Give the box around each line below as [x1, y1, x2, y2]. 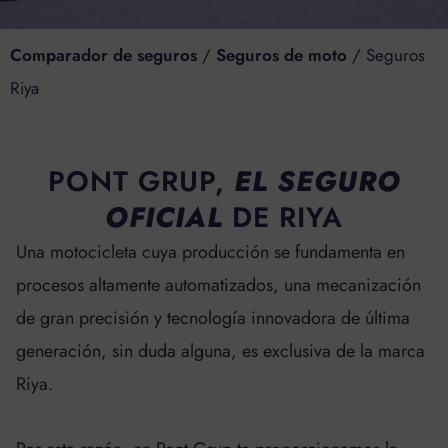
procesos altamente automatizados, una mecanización [16, 272, 422, 299]
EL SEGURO [224, 161, 401, 203]
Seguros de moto [216, 42, 347, 67]
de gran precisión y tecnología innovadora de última [16, 305, 411, 332]
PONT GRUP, [47, 161, 225, 203]
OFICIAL [105, 197, 232, 239]
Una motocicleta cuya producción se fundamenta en [16, 239, 406, 266]
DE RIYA [232, 197, 343, 239]
